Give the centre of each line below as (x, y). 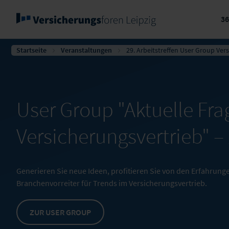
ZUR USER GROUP (60, 212)
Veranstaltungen (86, 50)
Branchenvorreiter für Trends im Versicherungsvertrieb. (112, 183)
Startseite (31, 50)
